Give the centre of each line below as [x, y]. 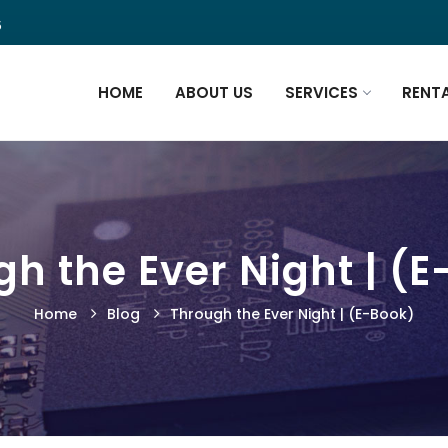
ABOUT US [214, 92]
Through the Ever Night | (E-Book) [292, 314]
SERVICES [321, 92]
